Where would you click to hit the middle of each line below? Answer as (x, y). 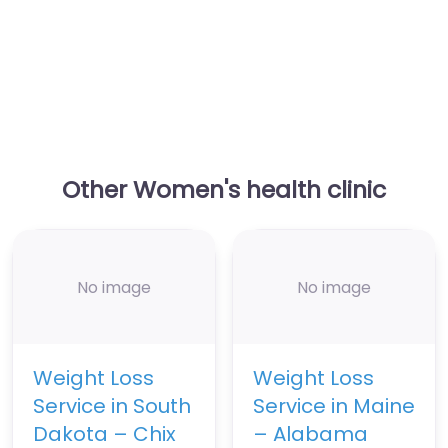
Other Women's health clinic (224, 190)
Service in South (112, 406)
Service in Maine (334, 406)
